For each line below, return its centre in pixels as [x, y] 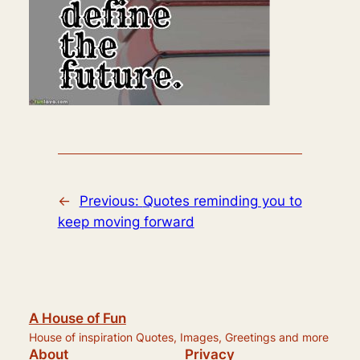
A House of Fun [77, 318]
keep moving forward [126, 221]
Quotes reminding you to [222, 200]
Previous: [111, 200]
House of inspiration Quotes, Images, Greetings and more [178, 337]
